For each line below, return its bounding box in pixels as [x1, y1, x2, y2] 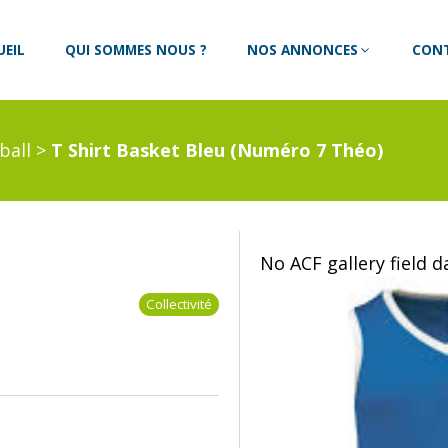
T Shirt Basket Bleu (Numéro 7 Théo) [51, 137, 383, 162]
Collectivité [145, 295, 212, 314]
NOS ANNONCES [247, 40, 359, 59]
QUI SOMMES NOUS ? [65, 40, 208, 59]
